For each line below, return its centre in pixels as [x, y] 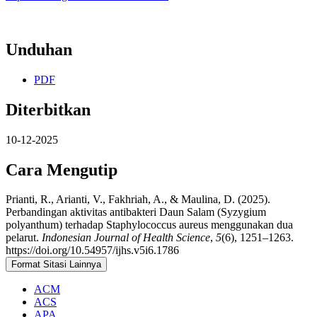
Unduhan [39, 49]
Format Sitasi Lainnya [56, 265]
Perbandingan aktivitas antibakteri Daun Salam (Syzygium [136, 212]
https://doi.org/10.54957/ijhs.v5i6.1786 [92, 250]
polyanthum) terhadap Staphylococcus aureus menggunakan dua [149, 225]
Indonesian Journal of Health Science [126, 238]
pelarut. [24, 238]
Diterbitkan [48, 109]
